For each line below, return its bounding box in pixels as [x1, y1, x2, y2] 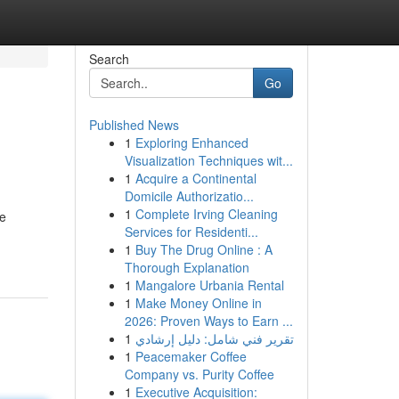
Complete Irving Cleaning [134, 205, 278, 223]
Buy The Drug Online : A [134, 240, 273, 258]
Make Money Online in [134, 294, 262, 312]
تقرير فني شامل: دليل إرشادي [134, 330, 294, 347]
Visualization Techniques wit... [124, 151, 293, 169]
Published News [88, 116, 179, 134]
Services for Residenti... [124, 223, 258, 240]
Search [88, 50, 129, 68]
